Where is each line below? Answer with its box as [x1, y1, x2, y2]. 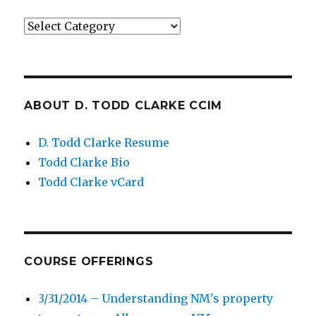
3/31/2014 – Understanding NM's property [38, 291, 274, 306]
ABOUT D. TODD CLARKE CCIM [24, 99, 223, 113]
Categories [24, 19, 86, 34]
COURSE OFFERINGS [24, 255, 154, 269]
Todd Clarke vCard [38, 175, 145, 190]
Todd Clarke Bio [38, 155, 130, 170]
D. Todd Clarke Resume [38, 135, 170, 150]
